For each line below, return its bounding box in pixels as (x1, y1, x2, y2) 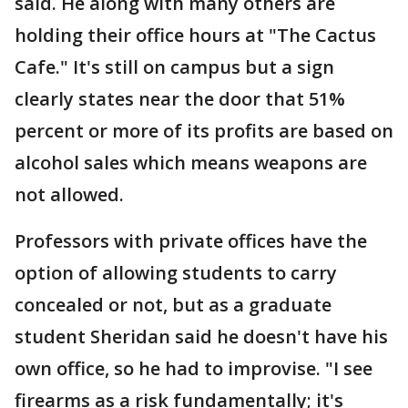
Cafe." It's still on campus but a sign (15, 55, 334, 79)
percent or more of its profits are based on (15, 118, 393, 143)
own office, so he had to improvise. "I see (15, 356, 372, 381)
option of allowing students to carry (15, 260, 337, 285)
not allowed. (15, 182, 124, 207)
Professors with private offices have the (15, 229, 367, 253)
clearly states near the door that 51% (15, 87, 345, 111)
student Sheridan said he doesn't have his (15, 324, 388, 349)
